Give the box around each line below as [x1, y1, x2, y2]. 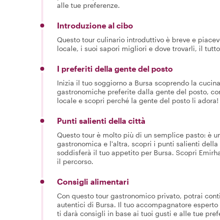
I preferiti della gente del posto [57, 63, 173, 73]
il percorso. [57, 157, 93, 165]
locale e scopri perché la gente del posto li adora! [57, 96, 219, 105]
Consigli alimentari [57, 176, 129, 186]
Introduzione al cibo [57, 20, 133, 30]
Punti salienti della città [57, 115, 145, 125]
